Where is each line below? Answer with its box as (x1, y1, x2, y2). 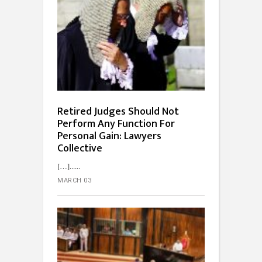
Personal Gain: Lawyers (57, 127, 161, 146)
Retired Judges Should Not (57, 103, 179, 121)
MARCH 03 (57, 177, 91, 185)
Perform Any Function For (57, 115, 175, 133)
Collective (57, 140, 102, 158)
